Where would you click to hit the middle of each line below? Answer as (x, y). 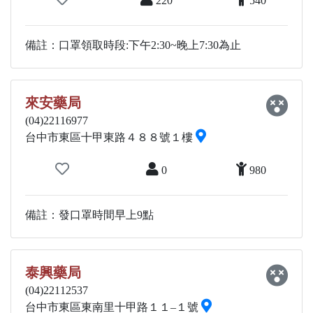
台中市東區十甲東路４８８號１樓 (110, 137)
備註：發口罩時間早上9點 (89, 215)
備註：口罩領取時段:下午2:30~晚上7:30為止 (133, 45)
